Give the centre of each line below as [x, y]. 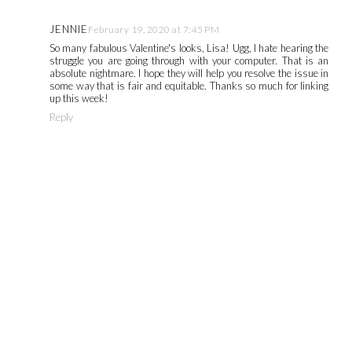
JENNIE [69, 29]
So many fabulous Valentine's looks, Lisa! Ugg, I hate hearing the [189, 48]
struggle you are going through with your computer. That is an [189, 61]
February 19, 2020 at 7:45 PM [154, 30]
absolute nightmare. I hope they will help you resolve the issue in [189, 73]
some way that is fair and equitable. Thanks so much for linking [189, 86]
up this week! [79, 99]
